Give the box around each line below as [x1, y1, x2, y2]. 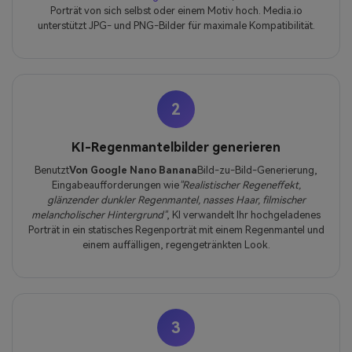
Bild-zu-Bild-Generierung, [197, 163, 317, 176]
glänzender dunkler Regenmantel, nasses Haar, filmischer [46, 193, 306, 206]
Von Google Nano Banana [69, 163, 197, 176]
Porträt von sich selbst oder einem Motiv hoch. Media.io [49, 5, 302, 17]
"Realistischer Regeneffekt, [178, 178, 301, 191]
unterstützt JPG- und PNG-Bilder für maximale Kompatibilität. [37, 20, 315, 32]
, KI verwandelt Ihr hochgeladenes [167, 208, 321, 221]
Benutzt [35, 163, 69, 176]
